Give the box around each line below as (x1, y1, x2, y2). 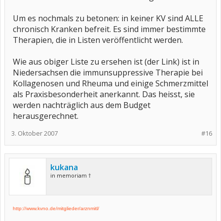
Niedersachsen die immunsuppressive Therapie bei (13, 67, 203, 78)
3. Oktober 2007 (11, 129, 58, 138)
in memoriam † (50, 172, 91, 179)
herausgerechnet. (13, 110, 78, 121)
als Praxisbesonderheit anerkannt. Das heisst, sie (13, 89, 195, 100)
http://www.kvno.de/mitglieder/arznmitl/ (13, 206, 99, 211)
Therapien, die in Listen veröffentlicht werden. (13, 35, 183, 45)
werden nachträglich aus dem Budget (13, 100, 150, 110)
